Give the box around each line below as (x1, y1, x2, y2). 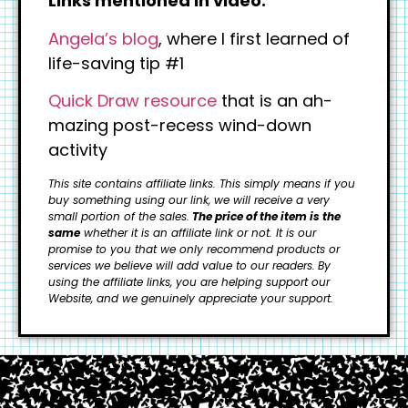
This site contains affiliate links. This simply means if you (48, 175, 355, 191)
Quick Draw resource (48, 89, 217, 113)
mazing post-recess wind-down (48, 114, 311, 138)
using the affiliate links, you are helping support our (48, 273, 330, 290)
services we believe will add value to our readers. (48, 257, 315, 273)
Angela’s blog (48, 26, 158, 50)
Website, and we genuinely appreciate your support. (48, 290, 333, 306)
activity (48, 138, 107, 162)
